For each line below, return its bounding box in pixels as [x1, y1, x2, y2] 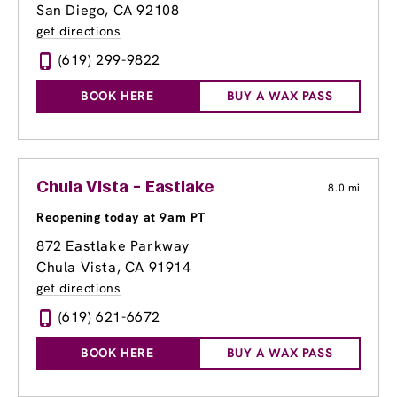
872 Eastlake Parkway [36, 237, 190, 256]
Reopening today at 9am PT [36, 209, 206, 226]
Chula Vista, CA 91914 [36, 258, 191, 277]
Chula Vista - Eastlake [36, 180, 214, 197]
